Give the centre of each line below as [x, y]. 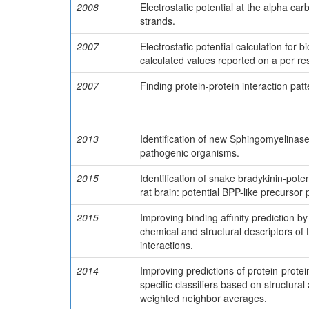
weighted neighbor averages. [203, 298]
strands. [158, 20]
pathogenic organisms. [190, 152]
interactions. [167, 245]
